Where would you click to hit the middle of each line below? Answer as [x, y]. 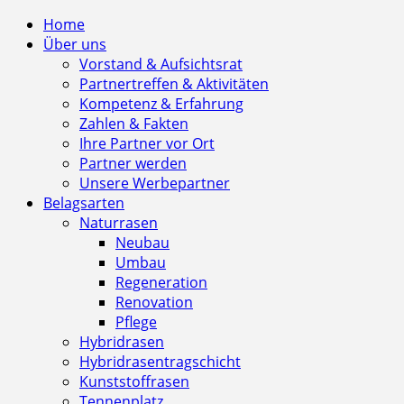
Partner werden [133, 164]
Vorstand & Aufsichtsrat [161, 64]
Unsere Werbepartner [155, 184]
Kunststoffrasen [134, 382]
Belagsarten [84, 203]
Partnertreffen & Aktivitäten [174, 84]
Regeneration [161, 283]
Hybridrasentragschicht [160, 362]
